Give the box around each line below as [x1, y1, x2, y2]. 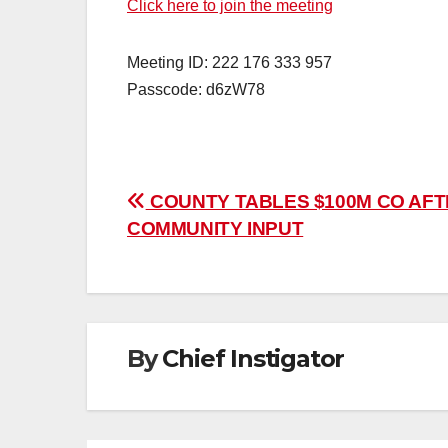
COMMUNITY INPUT [127, 218, 304, 239]
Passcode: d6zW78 [127, 81, 265, 98]
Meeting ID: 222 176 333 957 [127, 54, 332, 71]
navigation [126, 230, 288, 269]
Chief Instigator [162, 344, 345, 373]
